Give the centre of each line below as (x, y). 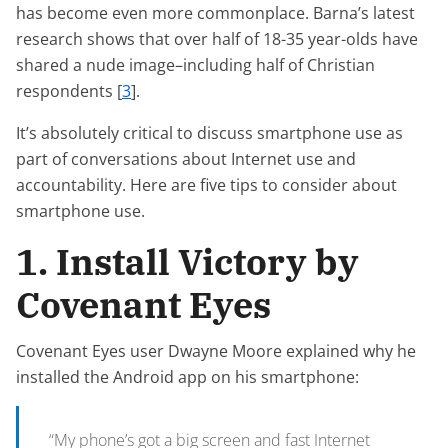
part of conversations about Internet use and (186, 159)
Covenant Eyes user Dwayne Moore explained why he (216, 351)
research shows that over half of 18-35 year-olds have (217, 39)
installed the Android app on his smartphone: (187, 377)
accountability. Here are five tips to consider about (206, 185)
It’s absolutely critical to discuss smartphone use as (209, 133)
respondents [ (69, 91)
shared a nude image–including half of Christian (195, 65)
